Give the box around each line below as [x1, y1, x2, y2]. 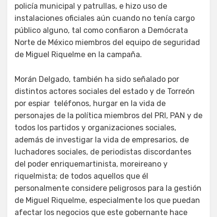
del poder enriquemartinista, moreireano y [15, 159, 168, 169]
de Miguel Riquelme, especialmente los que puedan [15, 195, 200, 205]
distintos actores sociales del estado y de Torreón [15, 86, 195, 96]
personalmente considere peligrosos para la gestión [15, 183, 201, 193]
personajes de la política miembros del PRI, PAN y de [15, 110, 202, 120]
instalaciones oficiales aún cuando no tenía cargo [15, 13, 195, 23]
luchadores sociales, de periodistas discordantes [15, 147, 191, 156]
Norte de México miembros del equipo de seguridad [15, 37, 200, 47]
